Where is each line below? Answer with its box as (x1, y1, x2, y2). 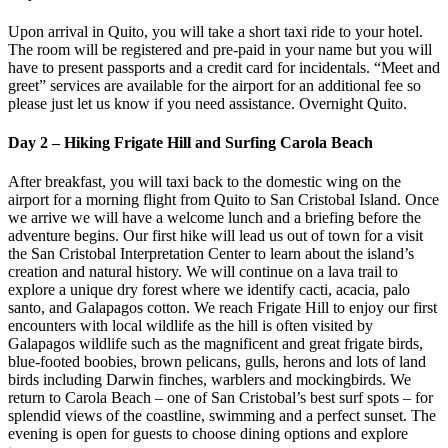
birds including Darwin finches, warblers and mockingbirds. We (8, 371, 411, 389)
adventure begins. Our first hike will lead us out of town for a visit (8, 227, 423, 245)
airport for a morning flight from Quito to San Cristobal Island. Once (8, 191, 439, 209)
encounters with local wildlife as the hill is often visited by (8, 317, 373, 335)
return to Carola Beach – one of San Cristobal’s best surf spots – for (8, 389, 433, 407)
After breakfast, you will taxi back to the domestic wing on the (8, 173, 401, 191)
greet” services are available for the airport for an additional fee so (8, 76, 421, 94)
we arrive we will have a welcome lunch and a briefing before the (8, 209, 421, 227)
